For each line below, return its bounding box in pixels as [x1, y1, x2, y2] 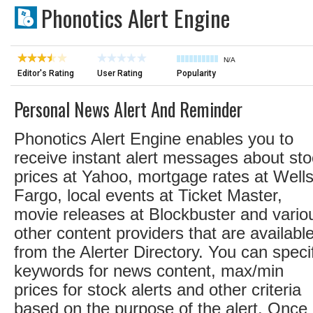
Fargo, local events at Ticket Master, [14, 186, 282, 205]
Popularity [177, 68, 216, 78]
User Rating [97, 68, 143, 78]
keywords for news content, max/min [14, 261, 284, 280]
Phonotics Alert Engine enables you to [14, 129, 293, 148]
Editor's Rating [17, 68, 74, 78]
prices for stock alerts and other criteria [14, 280, 301, 299]
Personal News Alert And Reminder [14, 96, 242, 123]
